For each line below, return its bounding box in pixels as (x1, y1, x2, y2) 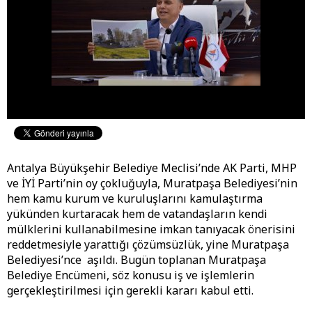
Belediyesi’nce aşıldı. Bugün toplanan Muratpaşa (7, 252, 266, 268)
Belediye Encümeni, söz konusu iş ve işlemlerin (7, 267, 254, 283)
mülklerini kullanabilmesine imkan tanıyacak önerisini (7, 221, 295, 237)
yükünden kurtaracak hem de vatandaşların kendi (7, 206, 267, 222)
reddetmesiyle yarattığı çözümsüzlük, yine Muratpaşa (7, 237, 289, 253)
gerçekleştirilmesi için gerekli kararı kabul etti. (7, 283, 253, 299)
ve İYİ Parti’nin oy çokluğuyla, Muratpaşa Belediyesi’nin (7, 175, 297, 192)
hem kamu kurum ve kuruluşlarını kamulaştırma (7, 191, 263, 207)
